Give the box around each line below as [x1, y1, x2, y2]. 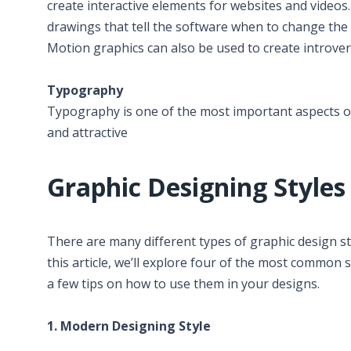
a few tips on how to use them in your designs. [47, 275, 320, 292]
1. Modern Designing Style [47, 317, 211, 335]
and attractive [47, 124, 128, 141]
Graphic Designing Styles [47, 170, 346, 204]
